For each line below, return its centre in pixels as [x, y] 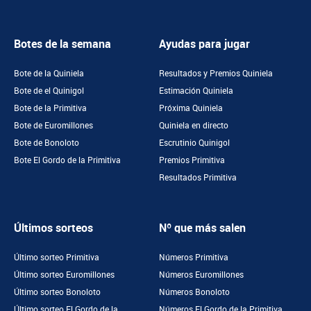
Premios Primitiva [192, 160]
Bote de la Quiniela [49, 74]
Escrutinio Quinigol [194, 143]
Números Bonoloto [194, 292]
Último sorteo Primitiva [57, 258]
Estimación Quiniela [196, 91]
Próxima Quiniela [191, 108]
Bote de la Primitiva [50, 108]
